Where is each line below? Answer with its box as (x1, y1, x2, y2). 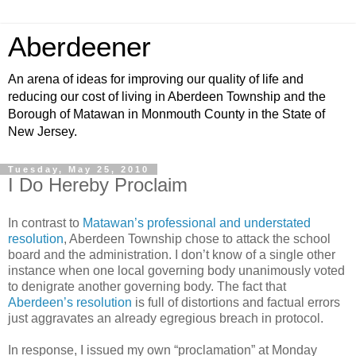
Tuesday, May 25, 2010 (8, 164, 149, 174)
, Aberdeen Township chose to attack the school (64, 231, 331, 246)
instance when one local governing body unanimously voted (8, 263, 345, 277)
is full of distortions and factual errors (132, 295, 340, 309)
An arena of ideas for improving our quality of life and (8, 72, 304, 86)
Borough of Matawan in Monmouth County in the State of (8, 107, 325, 121)
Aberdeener (8, 32, 151, 62)
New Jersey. (8, 125, 77, 138)
